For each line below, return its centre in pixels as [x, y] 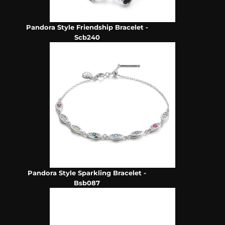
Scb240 [87, 37]
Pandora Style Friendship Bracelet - [87, 27]
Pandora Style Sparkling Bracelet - [87, 173]
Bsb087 [87, 183]
